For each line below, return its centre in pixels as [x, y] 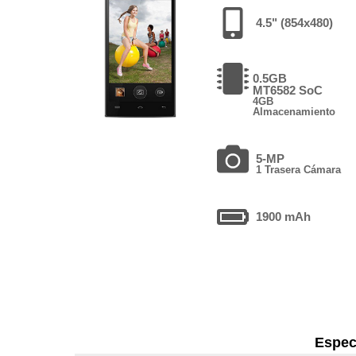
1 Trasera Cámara [299, 169]
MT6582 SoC [288, 90]
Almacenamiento [294, 111]
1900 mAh [284, 216]
